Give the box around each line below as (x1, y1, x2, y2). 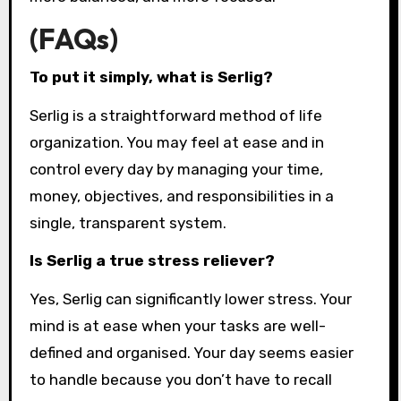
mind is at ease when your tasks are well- (29, 317, 326, 336)
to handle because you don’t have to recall (29, 371, 332, 389)
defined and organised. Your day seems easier (29, 344, 354, 363)
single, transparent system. (29, 213, 226, 232)
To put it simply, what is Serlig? (29, 67, 273, 86)
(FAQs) (29, 21, 118, 57)
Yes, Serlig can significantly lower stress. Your (29, 290, 352, 309)
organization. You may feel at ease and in (29, 132, 324, 151)
